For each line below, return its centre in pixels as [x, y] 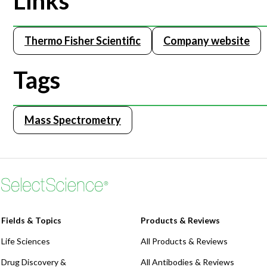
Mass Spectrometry [73, 120]
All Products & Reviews [184, 241]
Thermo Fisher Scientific [83, 41]
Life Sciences [26, 241]
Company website [207, 41]
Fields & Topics [31, 221]
